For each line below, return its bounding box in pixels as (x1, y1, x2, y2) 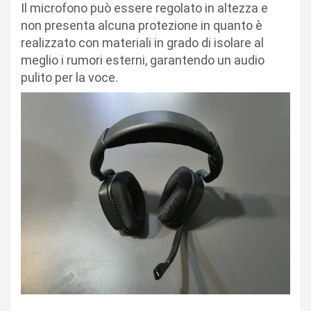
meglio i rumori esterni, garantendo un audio (21, 52, 264, 67)
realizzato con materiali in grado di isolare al (21, 35, 264, 50)
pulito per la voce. (21, 69, 124, 85)
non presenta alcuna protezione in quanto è (21, 17, 262, 33)
